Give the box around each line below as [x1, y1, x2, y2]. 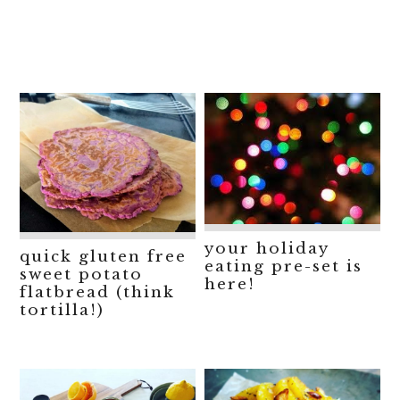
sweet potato [20, 264, 144, 284]
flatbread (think [20, 282, 176, 302]
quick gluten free [20, 246, 187, 266]
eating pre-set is [204, 256, 363, 276]
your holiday [204, 238, 329, 258]
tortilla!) [20, 300, 105, 320]
